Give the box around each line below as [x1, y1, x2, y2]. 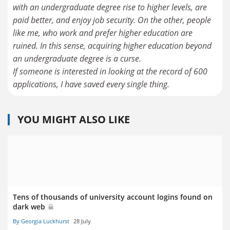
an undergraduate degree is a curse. [13, 52, 141, 64]
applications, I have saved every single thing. [13, 78, 169, 90]
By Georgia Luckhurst [13, 217, 69, 225]
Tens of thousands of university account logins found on [13, 191, 213, 202]
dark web [13, 201, 47, 212]
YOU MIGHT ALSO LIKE [17, 112, 130, 126]
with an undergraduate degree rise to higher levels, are [13, 1, 207, 13]
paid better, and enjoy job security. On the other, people [13, 14, 211, 26]
